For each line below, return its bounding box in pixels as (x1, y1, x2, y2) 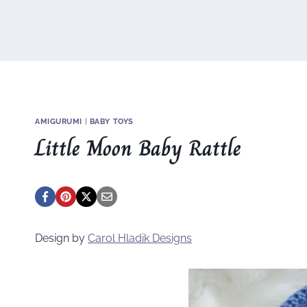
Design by (35, 231, 88, 245)
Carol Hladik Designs (88, 231, 192, 245)
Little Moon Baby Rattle (35, 130, 241, 165)
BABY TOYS (89, 116, 134, 126)
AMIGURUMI (35, 116, 83, 126)
